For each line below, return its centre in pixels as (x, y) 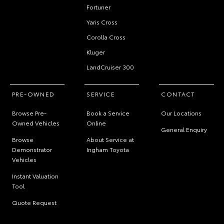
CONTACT (178, 94)
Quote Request (34, 202)
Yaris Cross (102, 22)
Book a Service (108, 113)
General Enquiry (184, 129)
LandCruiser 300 (110, 67)
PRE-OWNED (33, 94)
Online (96, 123)
